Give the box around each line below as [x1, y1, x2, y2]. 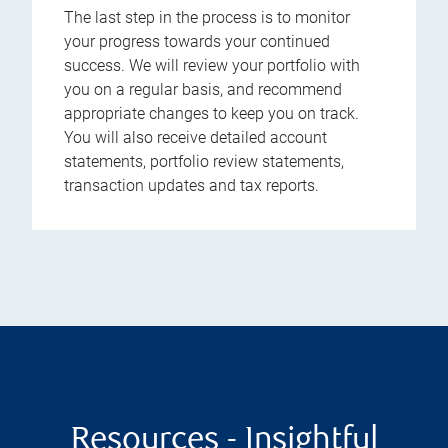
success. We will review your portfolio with [64, 56, 360, 76]
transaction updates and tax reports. [64, 176, 319, 196]
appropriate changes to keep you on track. [64, 104, 359, 124]
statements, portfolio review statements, [64, 152, 344, 172]
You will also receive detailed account [64, 128, 327, 148]
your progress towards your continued [64, 32, 330, 52]
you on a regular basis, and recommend [64, 80, 342, 100]
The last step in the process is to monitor [64, 8, 350, 28]
